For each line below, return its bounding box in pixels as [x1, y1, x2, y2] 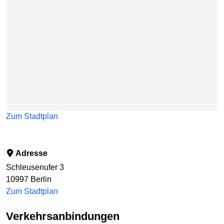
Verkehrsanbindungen [13, 210, 119, 223]
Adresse [14, 149, 47, 158]
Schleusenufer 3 [6, 163, 64, 172]
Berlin [30, 175, 51, 184]
